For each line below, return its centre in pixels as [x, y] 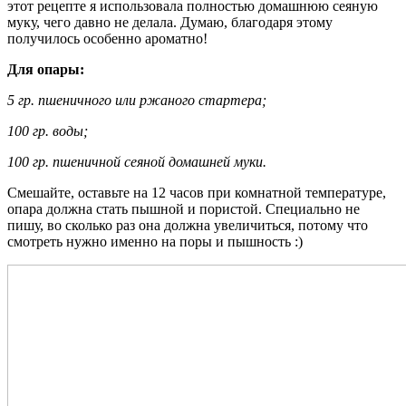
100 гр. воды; [48, 130]
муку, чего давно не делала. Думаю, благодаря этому [170, 22]
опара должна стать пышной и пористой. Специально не [184, 208]
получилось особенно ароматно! [107, 38]
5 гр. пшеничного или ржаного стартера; [137, 100]
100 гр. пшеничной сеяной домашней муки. [137, 161]
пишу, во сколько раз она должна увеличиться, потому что [188, 225]
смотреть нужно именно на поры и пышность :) [155, 241]
